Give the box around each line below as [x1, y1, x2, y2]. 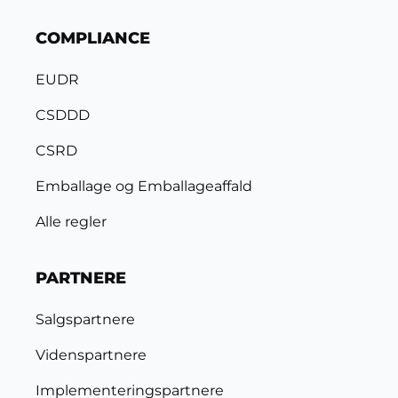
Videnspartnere [36, 346, 147, 363]
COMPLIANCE [36, 28, 150, 48]
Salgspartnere [36, 311, 135, 328]
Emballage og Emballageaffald [36, 178, 252, 195]
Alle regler [36, 213, 107, 230]
